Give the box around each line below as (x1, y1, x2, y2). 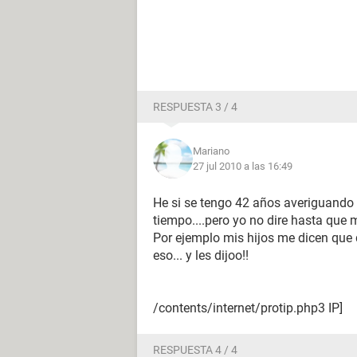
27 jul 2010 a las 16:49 (193, 160, 292, 172)
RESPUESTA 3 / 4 (153, 100, 237, 113)
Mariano (193, 145, 229, 157)
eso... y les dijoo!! (153, 248, 249, 263)
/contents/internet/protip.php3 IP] (153, 300, 343, 316)
